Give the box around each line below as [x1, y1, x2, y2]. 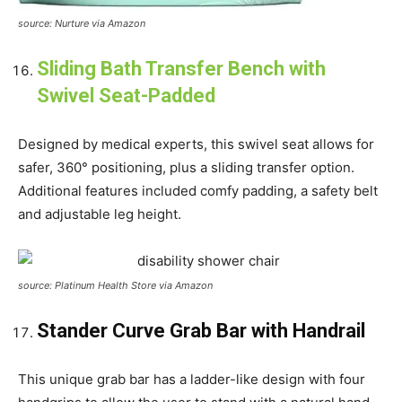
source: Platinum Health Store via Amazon [18, 278, 213, 292]
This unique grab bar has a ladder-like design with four [18, 370, 365, 388]
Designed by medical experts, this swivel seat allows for [18, 135, 374, 153]
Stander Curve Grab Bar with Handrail [37, 319, 365, 342]
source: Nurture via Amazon [18, 16, 145, 30]
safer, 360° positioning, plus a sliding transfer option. [18, 158, 354, 176]
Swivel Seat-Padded [37, 83, 215, 107]
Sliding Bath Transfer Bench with [37, 57, 326, 80]
